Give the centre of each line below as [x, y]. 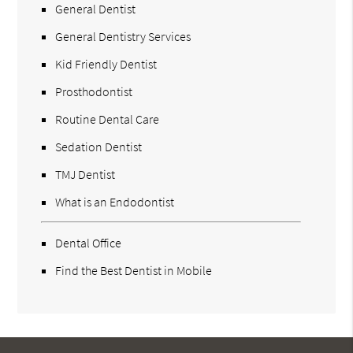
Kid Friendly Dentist [106, 63]
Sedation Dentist [99, 146]
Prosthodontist [94, 91]
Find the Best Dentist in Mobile [134, 270]
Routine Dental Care [108, 119]
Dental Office [89, 242]
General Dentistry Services [123, 36]
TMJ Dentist [85, 174]
